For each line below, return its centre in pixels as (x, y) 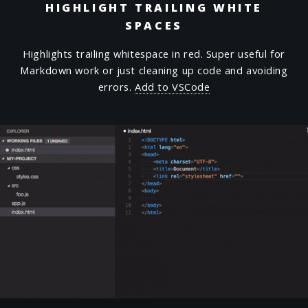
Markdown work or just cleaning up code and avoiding (154, 70)
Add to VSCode (173, 86)
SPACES (154, 25)
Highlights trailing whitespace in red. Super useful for (154, 53)
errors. (117, 86)
